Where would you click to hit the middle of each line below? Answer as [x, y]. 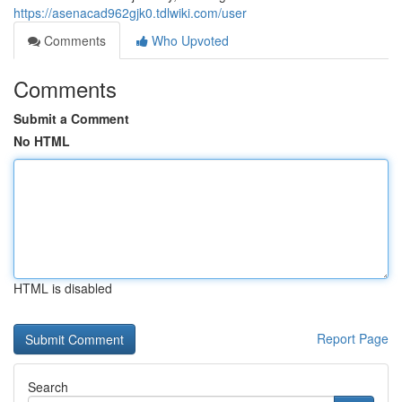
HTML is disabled [63, 288]
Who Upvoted [188, 40]
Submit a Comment [71, 118]
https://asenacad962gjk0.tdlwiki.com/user [130, 13]
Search [48, 387]
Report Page [353, 338]
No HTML [42, 141]
